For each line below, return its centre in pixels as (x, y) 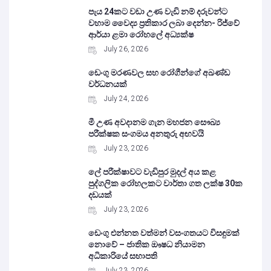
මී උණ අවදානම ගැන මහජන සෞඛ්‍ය (155, 122)
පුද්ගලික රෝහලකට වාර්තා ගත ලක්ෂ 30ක (166, 183)
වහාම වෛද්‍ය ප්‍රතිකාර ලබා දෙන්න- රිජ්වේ (164, 23)
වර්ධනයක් (108, 84)
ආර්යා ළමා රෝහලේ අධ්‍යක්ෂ (141, 34)
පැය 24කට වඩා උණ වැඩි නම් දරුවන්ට (158, 11)
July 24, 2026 (126, 99)
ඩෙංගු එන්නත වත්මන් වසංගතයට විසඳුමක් (164, 233)
